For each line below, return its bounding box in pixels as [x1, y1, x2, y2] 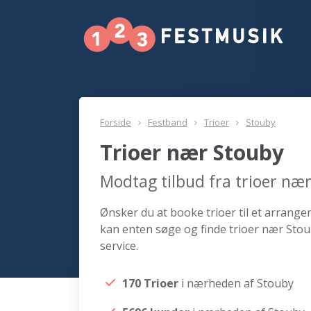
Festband [148, 116, 187, 128]
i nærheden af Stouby [181, 276, 294, 291]
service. [100, 238, 138, 253]
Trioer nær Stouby [100, 138, 284, 167]
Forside [100, 116, 131, 128]
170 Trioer [122, 276, 181, 291]
